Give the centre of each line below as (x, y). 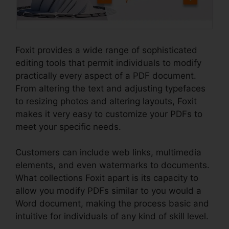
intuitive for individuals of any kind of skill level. (112, 216)
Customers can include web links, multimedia (108, 153)
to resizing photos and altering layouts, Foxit (106, 101)
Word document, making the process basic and (112, 204)
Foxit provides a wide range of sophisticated (106, 50)
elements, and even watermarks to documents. (112, 165)
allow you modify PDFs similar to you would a (108, 191)
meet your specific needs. (68, 127)
